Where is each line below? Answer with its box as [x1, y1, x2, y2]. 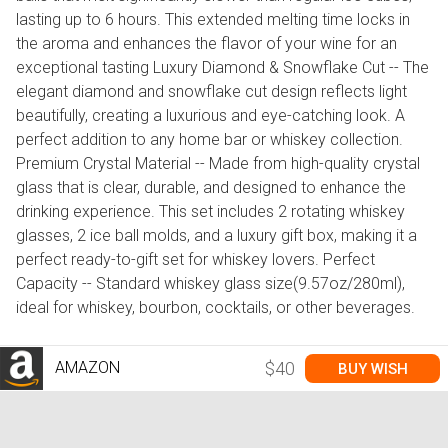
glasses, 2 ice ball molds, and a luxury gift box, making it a [16, 226, 417, 246]
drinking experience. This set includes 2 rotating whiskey [16, 202, 405, 222]
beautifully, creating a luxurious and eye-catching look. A [16, 106, 405, 126]
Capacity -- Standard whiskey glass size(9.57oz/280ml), [16, 274, 405, 294]
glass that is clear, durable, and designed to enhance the [16, 178, 406, 198]
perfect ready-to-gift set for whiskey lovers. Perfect [16, 250, 375, 270]
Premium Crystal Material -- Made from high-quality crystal [16, 154, 420, 174]
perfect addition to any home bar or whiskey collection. [16, 130, 403, 150]
